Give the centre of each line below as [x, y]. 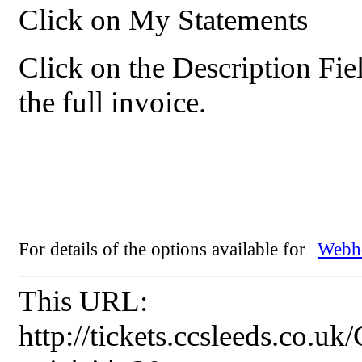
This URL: [83, 301]
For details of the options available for [164, 249]
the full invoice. [112, 102]
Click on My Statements [163, 20]
